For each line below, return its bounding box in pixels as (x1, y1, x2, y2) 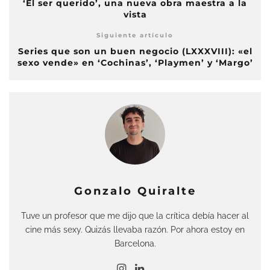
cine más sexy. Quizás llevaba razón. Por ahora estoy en (25, 224, 245, 234)
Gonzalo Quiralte (74, 184, 196, 198)
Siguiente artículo (96, 31, 174, 39)
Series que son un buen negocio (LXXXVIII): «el (17, 46, 253, 57)
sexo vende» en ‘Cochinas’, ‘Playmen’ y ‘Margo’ (17, 57, 253, 68)
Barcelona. (114, 238, 156, 248)
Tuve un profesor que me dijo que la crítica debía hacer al (21, 210, 249, 221)
